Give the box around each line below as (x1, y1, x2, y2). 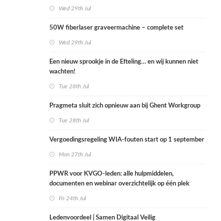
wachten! (49, 69, 75, 75)
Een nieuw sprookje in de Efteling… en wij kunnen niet (49, 59, 198, 66)
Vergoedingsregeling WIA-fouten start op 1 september (49, 137, 204, 144)
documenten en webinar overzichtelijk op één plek (49, 181, 189, 187)
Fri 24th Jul (59, 195, 86, 202)
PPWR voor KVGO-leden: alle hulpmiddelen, (49, 171, 174, 178)
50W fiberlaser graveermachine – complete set (49, 25, 184, 32)
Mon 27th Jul (59, 151, 91, 158)
